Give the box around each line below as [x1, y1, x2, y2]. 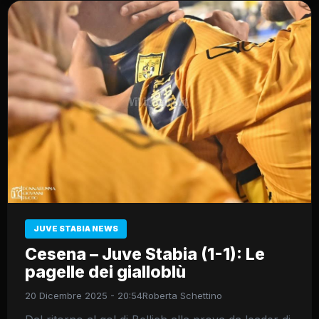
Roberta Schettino [142, 289, 222, 301]
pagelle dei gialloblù [25, 261, 186, 282]
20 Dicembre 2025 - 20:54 [25, 289, 142, 301]
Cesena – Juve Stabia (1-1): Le [25, 244, 265, 264]
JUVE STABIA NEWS [33, 223, 118, 234]
